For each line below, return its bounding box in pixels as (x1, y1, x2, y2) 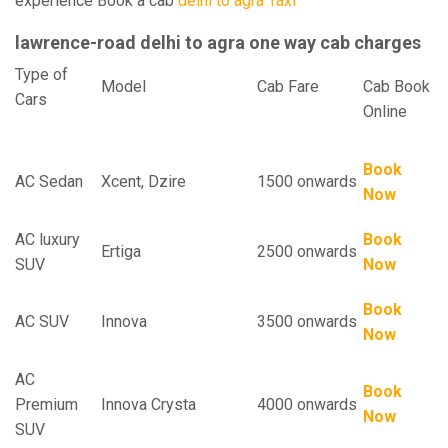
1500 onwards (257, 172, 357, 191)
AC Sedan (15, 172, 83, 191)
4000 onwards (257, 395, 357, 414)
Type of (15, 65, 68, 84)
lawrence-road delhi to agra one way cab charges (15, 32, 421, 53)
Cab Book (363, 77, 430, 96)
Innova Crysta (101, 395, 196, 414)
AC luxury (15, 230, 80, 249)
